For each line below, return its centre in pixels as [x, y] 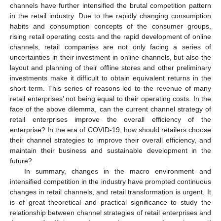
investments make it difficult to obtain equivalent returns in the [110, 78]
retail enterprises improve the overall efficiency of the [110, 119]
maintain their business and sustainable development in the [110, 150]
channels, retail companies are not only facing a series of [110, 47]
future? [21, 161]
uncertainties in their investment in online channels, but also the [110, 57]
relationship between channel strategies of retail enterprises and [110, 212]
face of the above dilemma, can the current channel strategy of [110, 109]
